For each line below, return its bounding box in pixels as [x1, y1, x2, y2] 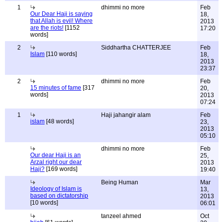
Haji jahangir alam [101, 111, 151, 118]
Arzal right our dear [30, 159, 82, 166]
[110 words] [45, 51, 77, 57]
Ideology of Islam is [30, 185, 82, 192]
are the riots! [30, 24, 63, 31]
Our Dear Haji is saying [30, 10, 93, 17]
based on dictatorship [30, 192, 88, 199]
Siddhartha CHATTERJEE [101, 44, 171, 51]
